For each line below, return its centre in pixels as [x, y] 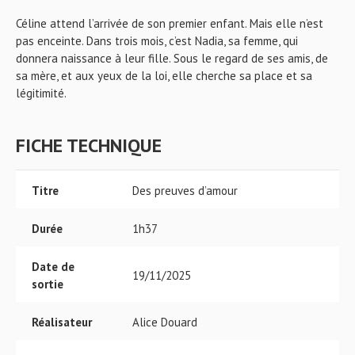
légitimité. [41, 93]
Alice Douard [165, 322]
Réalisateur [62, 322]
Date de [53, 267]
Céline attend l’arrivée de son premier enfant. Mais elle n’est [170, 23]
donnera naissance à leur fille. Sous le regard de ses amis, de [172, 58]
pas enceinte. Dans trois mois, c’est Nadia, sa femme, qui [157, 41]
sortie [48, 284]
